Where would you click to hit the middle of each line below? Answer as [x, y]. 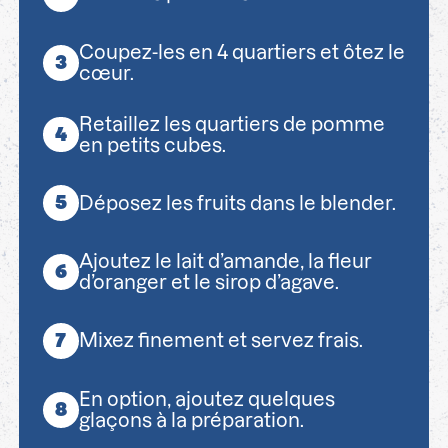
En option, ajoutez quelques [206, 399]
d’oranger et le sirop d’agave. [208, 283]
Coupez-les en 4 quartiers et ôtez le [241, 52]
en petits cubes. [152, 145]
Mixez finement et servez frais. [220, 341]
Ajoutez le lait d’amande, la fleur [225, 262]
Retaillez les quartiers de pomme [231, 124]
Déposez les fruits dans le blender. [237, 203]
